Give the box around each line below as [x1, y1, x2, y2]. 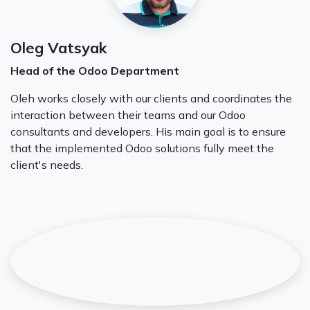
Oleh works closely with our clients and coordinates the [10, 91, 292, 105]
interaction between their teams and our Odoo [10, 107, 246, 122]
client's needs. [10, 157, 83, 172]
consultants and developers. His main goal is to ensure [10, 124, 286, 138]
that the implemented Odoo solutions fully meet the [10, 140, 274, 155]
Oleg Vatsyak [10, 37, 107, 57]
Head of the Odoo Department [10, 63, 182, 77]
